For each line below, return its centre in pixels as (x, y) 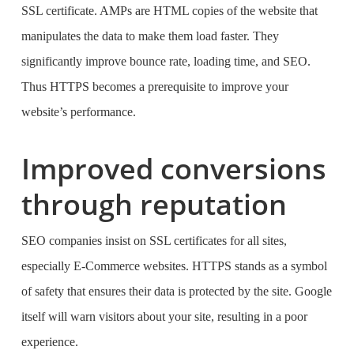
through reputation (154, 204)
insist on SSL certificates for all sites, (194, 241)
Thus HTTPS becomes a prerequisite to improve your (154, 87)
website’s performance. (80, 112)
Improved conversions (173, 169)
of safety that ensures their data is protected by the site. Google (176, 291)
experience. (51, 342)
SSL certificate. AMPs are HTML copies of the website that (169, 11)
